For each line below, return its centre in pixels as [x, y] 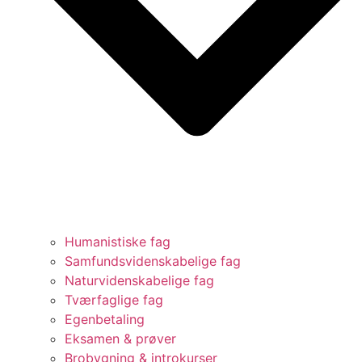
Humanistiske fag [118, 241]
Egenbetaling [105, 319]
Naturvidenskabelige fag [139, 280]
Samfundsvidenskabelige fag [153, 261]
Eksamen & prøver [120, 338]
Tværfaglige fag [114, 299]
